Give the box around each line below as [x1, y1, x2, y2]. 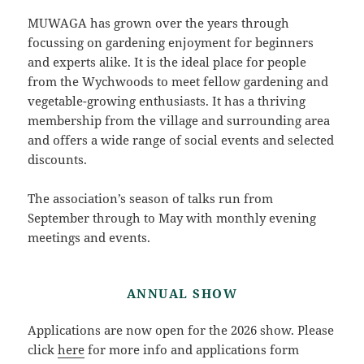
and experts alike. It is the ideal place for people [28, 53, 307, 70]
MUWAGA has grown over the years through [28, 14, 290, 31]
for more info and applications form [84, 340, 300, 357]
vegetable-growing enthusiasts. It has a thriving [28, 92, 306, 109]
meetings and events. [28, 228, 151, 245]
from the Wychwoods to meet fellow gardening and [28, 72, 329, 89]
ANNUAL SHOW [126, 284, 238, 301]
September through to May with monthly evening [28, 209, 317, 226]
